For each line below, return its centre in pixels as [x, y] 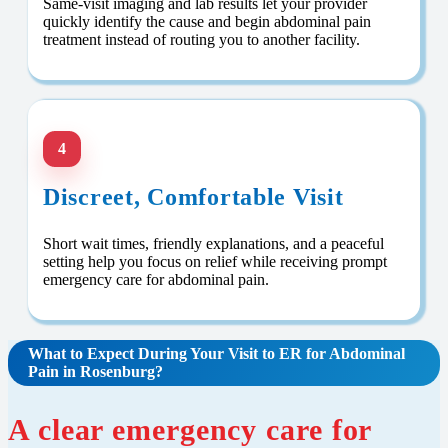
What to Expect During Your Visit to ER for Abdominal [216, 354]
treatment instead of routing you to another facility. [201, 40]
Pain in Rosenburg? [95, 372]
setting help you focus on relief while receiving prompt [215, 262]
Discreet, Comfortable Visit [193, 197]
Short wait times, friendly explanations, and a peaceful [213, 244]
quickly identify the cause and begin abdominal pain [207, 22]
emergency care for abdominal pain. [156, 280]
